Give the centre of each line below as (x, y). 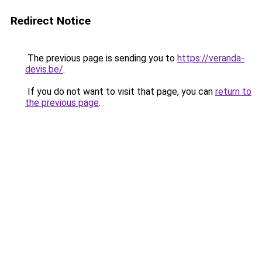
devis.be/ (44, 69)
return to (233, 92)
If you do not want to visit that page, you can (120, 92)
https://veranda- (211, 58)
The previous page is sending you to (101, 58)
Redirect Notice (51, 21)
